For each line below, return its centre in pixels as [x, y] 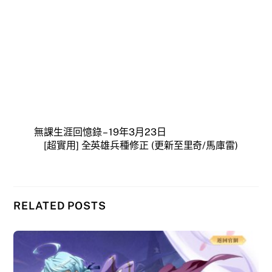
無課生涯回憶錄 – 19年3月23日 [100, 132]
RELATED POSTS [60, 206]
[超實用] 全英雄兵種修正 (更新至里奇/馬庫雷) [141, 145]
